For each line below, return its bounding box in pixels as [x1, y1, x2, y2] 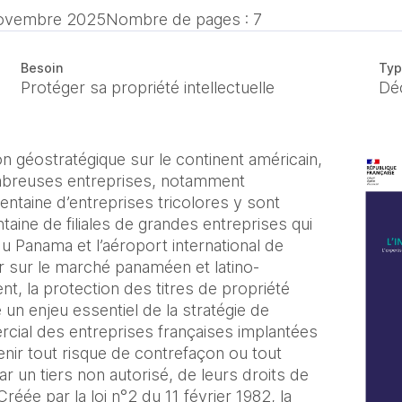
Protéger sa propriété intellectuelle [20, 78, 275, 97]
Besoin [20, 60, 63, 75]
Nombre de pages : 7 [106, 10, 262, 29]
